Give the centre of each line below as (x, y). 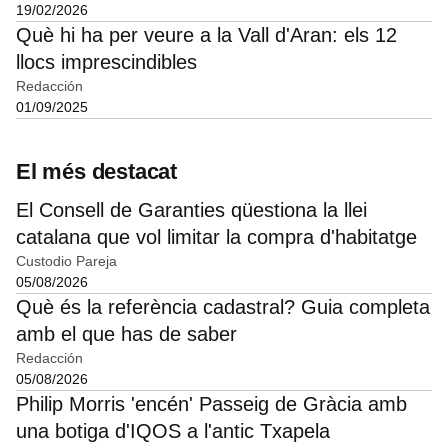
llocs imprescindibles (106, 62)
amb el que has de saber (126, 334)
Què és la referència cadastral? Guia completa (223, 307)
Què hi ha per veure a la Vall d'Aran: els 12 (206, 35)
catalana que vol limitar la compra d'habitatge (216, 237)
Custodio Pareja (66, 261)
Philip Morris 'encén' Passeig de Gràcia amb (211, 404)
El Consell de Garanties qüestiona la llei (191, 210)
